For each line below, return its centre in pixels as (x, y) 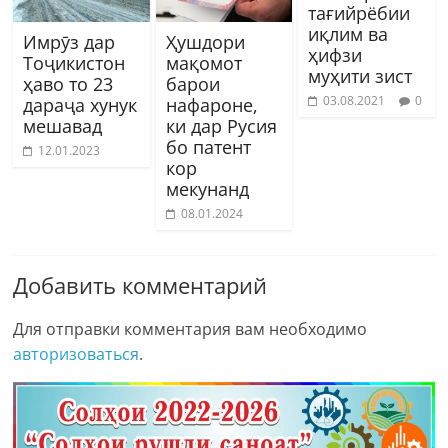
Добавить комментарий (140, 285)
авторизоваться (76, 354)
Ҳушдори (205, 42)
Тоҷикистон (74, 63)
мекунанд (207, 189)
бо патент (208, 147)
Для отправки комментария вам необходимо (190, 329)
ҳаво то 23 (68, 84)
